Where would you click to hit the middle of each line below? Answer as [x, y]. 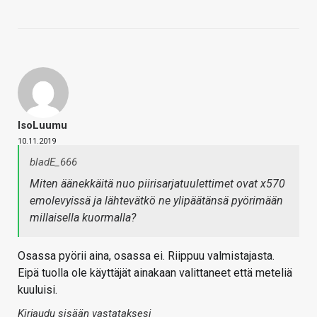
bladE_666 [53, 162]
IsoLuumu [42, 126]
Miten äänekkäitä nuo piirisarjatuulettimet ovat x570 [157, 184]
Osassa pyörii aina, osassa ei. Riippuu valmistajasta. [146, 256]
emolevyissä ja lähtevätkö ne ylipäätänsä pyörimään [156, 201]
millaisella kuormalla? [83, 218]
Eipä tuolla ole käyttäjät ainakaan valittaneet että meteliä [155, 273]
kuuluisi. [38, 290]
